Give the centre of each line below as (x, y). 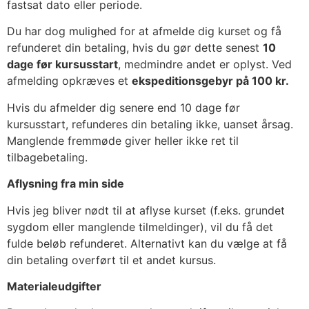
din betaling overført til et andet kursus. (111, 260)
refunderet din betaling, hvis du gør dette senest (135, 48)
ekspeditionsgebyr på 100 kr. (210, 81)
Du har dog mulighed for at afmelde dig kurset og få (144, 31)
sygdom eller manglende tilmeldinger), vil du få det (140, 227)
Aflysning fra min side (66, 184)
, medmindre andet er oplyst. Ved (205, 64)
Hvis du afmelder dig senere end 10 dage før (123, 107)
